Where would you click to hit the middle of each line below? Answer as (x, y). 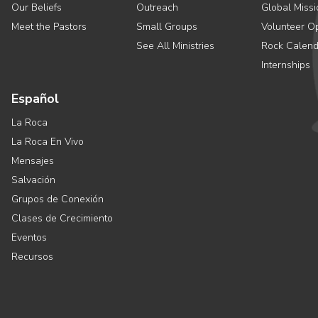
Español (35, 99)
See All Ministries (175, 46)
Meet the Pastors (49, 27)
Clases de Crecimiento (62, 218)
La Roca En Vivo (48, 142)
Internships (286, 65)
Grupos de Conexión (57, 199)
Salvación (33, 180)
